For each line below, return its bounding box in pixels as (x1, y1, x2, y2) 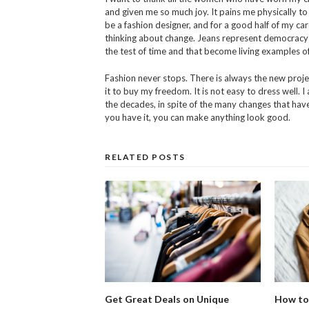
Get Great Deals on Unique (105, 292, 229, 305)
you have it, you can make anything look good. (105, 111, 290, 123)
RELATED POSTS (105, 151, 186, 162)
